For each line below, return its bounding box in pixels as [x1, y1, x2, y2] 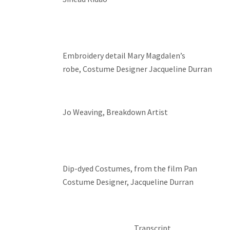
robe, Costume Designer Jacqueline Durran [63, 64, 212, 74]
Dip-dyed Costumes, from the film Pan [63, 163, 197, 174]
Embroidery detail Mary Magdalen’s [63, 50, 185, 61]
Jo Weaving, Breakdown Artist [63, 107, 168, 117]
